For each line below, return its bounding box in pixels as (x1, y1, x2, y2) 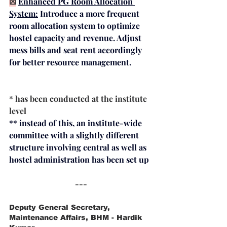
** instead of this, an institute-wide (9, 117, 144, 128)
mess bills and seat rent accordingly (9, 44, 144, 55)
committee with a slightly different (9, 129, 141, 140)
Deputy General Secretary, (9, 203, 112, 211)
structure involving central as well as (9, 141, 148, 153)
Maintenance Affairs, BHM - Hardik (9, 213, 144, 221)
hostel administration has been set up (9, 154, 149, 165)
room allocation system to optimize (9, 20, 142, 31)
